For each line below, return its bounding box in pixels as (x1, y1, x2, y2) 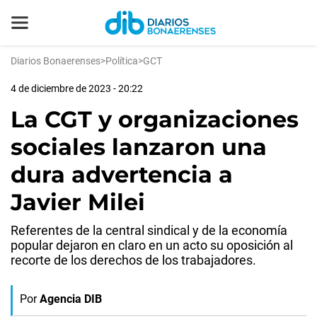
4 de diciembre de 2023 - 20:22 (11, 83, 143, 94)
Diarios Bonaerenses (11, 55, 100, 67)
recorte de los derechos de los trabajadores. (11, 253, 256, 267)
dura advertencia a (11, 161, 233, 188)
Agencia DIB (40, 292, 102, 306)
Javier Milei (11, 188, 145, 216)
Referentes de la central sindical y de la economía (11, 223, 287, 238)
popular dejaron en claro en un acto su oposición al (11, 238, 293, 253)
